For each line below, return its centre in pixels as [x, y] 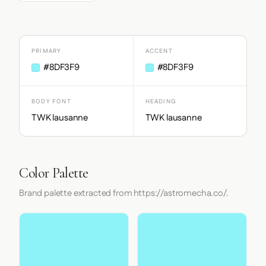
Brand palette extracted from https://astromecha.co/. [124, 193]
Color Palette [54, 173]
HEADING [161, 102]
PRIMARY [47, 51]
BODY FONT [51, 102]
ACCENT [159, 51]
